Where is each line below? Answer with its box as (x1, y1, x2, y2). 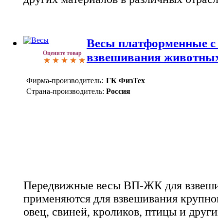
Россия (106, 87, 130, 95)
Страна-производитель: (26, 87, 104, 95)
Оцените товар (43, 49, 82, 56)
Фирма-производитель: (26, 76, 103, 85)
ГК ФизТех (106, 76, 145, 85)
